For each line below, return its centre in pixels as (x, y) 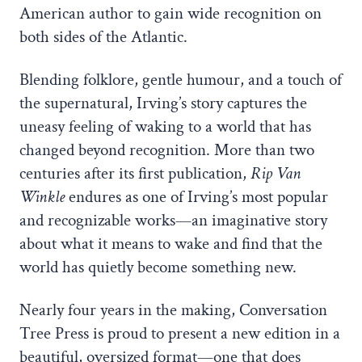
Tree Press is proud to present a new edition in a (180, 334)
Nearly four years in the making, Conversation (173, 310)
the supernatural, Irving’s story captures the (163, 103)
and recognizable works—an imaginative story (173, 221)
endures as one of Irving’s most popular (196, 197)
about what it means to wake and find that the (171, 244)
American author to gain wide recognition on (170, 14)
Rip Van (276, 174)
